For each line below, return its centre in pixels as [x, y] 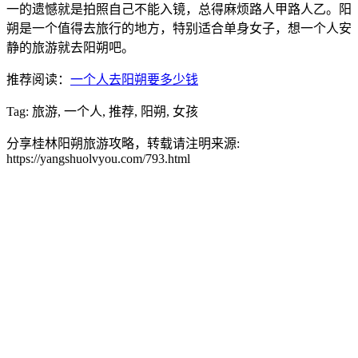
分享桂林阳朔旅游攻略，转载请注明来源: [123, 144]
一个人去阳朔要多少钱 [134, 80]
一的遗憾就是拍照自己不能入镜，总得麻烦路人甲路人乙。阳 [179, 10]
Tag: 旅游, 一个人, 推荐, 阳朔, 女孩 [102, 112]
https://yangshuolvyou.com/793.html [98, 159]
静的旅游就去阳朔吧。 [70, 48]
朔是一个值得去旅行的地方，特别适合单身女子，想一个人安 [179, 29]
